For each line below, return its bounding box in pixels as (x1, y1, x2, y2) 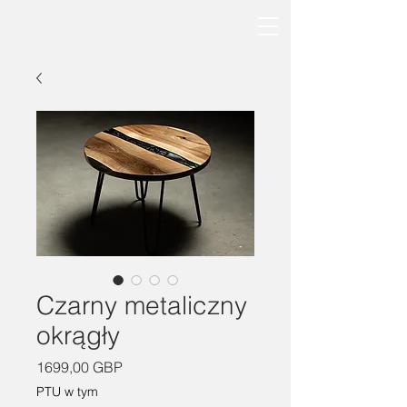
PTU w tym (36, 383, 98, 400)
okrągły (36, 320, 120, 351)
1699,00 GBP (36, 358, 123, 376)
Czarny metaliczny (36, 290, 247, 321)
